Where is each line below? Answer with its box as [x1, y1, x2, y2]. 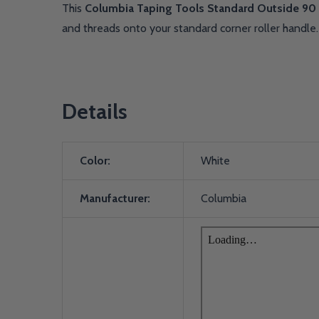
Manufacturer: [80, 192, 150, 205]
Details [62, 98, 127, 125]
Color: [80, 154, 110, 167]
